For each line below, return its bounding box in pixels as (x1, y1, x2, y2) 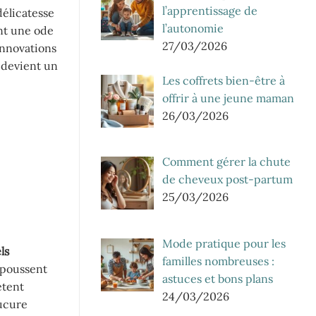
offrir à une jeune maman (162, 90, 294, 105)
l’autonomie (162, 20, 224, 35)
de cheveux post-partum (162, 172, 293, 187)
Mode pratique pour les (162, 236, 286, 251)
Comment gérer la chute (162, 154, 291, 169)
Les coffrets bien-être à (162, 73, 285, 87)
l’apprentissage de (162, 3, 257, 18)
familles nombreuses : (162, 254, 274, 269)
